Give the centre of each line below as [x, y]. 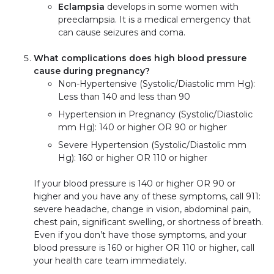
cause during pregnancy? [92, 71]
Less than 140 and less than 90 [124, 96]
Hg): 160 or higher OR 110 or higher [133, 157]
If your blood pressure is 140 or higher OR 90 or [135, 183]
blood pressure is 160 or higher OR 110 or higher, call [144, 247]
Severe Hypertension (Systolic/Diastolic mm [152, 145]
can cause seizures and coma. [122, 32]
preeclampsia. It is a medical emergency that [154, 19]
